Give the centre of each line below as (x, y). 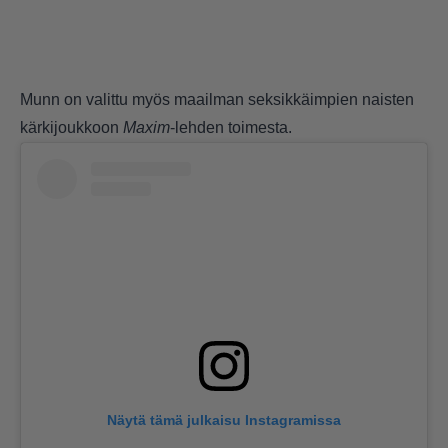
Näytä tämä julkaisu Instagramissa (224, 419)
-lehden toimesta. (231, 127)
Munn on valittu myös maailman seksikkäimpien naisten (217, 99)
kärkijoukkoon (71, 127)
